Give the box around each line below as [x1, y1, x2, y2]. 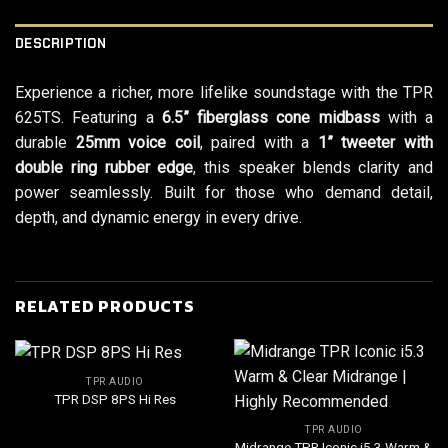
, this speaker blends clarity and [193, 157, 433, 177]
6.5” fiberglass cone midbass [161, 107, 380, 127]
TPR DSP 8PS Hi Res [53, 390, 176, 407]
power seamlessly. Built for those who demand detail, [15, 182, 433, 202]
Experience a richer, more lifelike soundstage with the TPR [15, 82, 433, 102]
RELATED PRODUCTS [15, 293, 195, 318]
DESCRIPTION [15, 34, 106, 52]
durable [15, 132, 76, 152]
